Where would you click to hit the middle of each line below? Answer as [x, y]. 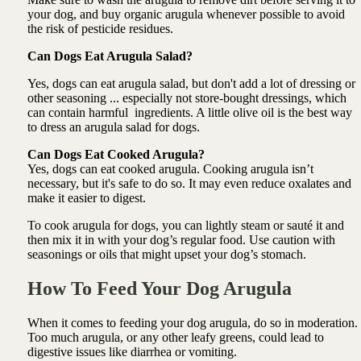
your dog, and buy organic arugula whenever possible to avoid [186, 14]
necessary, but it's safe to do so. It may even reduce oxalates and [189, 183]
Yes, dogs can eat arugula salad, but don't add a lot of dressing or [191, 83]
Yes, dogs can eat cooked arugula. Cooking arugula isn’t [170, 169]
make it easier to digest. [88, 198]
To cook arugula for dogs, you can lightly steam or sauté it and [185, 225]
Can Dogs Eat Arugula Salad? [110, 56]
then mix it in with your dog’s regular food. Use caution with [181, 240]
